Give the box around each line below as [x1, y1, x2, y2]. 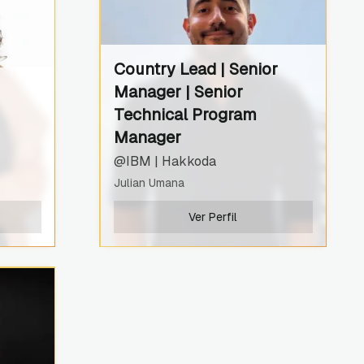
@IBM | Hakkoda [113, 153, 216, 169]
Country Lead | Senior [113, 59, 278, 78]
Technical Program [113, 105, 257, 123]
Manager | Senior [113, 82, 243, 101]
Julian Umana [113, 175, 184, 189]
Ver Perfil [188, 210, 237, 223]
